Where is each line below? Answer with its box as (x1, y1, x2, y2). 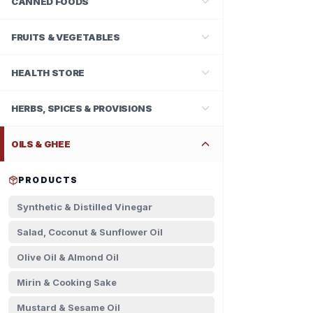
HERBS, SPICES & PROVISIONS (11, 103, 152, 114)
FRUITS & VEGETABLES (11, 31, 120, 43)
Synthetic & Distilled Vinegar (17, 201, 152, 212)
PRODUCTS (18, 175, 78, 185)
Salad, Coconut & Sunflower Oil (17, 226, 163, 238)
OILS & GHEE (11, 138, 71, 150)
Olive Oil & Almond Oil (17, 252, 119, 263)
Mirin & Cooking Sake (17, 277, 117, 288)
